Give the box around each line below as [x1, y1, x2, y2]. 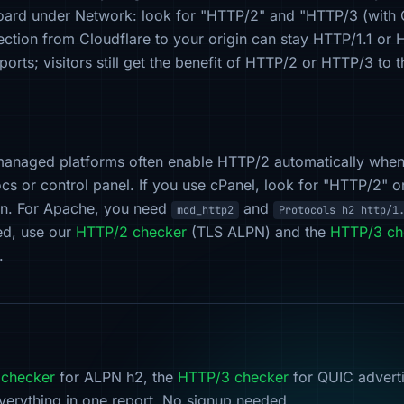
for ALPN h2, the [55, 368, 178, 386]
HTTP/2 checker [76, 223, 187, 241]
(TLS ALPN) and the [187, 223, 330, 241]
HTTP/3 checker [178, 368, 289, 386]
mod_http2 [177, 203, 234, 217]
